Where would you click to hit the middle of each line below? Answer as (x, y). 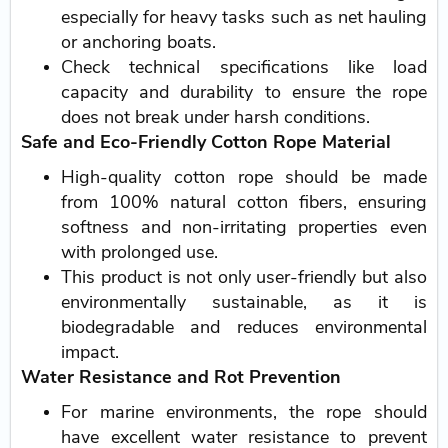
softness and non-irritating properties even (244, 226)
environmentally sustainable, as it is (244, 301)
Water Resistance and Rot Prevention (181, 376)
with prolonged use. (140, 251)
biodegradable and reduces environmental (244, 326)
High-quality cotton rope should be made (244, 176)
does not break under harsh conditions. (216, 116)
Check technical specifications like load (244, 66)
